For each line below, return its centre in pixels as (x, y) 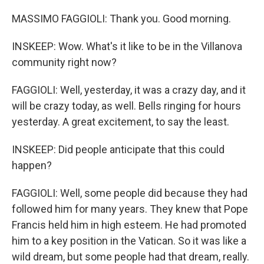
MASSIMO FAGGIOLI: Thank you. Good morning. (121, 19)
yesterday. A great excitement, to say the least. (121, 122)
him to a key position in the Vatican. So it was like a (129, 241)
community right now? (64, 62)
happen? (32, 165)
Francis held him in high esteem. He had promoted (129, 225)
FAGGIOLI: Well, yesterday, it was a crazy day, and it (129, 90)
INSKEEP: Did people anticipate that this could (118, 149)
